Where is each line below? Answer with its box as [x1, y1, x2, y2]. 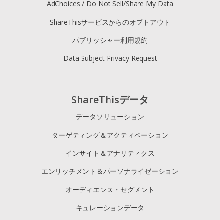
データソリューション [76, 112, 144, 122]
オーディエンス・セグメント [65, 185, 155, 194]
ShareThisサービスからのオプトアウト [50, 17, 170, 27]
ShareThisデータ [71, 93, 149, 107]
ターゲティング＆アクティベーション [52, 130, 168, 140]
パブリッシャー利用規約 [72, 35, 148, 45]
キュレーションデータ [76, 203, 144, 213]
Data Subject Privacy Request [63, 53, 157, 63]
